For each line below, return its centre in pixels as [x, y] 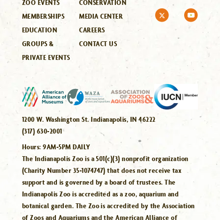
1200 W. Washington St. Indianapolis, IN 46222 [89, 119]
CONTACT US [98, 43]
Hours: [33, 147]
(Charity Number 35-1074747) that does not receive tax [102, 170]
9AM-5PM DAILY [67, 147]
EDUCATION [40, 30]
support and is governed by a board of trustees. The [99, 182]
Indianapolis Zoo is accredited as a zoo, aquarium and [101, 194]
